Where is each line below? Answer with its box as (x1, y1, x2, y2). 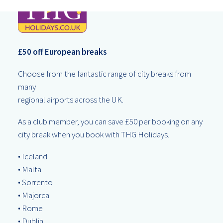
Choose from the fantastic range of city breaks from (18, 68, 191, 79)
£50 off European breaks (18, 46, 107, 57)
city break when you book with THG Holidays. (18, 129, 169, 140)
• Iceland (18, 151, 47, 162)
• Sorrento (18, 177, 53, 188)
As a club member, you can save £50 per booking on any (18, 116, 203, 127)
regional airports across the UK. (18, 94, 123, 105)
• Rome (18, 203, 43, 214)
